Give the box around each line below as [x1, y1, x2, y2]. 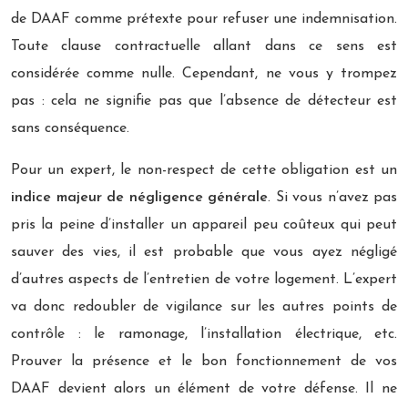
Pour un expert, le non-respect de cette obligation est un [11, 162, 397, 178]
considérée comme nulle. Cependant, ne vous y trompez [11, 66, 397, 81]
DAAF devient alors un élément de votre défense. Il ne [11, 381, 397, 396]
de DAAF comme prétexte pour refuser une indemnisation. [11, 11, 397, 26]
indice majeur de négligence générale [11, 189, 268, 205]
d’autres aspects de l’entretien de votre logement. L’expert [11, 271, 397, 287]
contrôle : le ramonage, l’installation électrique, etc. [11, 326, 397, 342]
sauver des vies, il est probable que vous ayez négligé [11, 244, 397, 260]
